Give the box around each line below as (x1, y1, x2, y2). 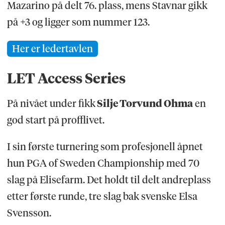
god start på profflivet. (7, 114, 104, 127)
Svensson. (7, 207, 51, 219)
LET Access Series (7, 70, 126, 87)
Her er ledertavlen (12, 43, 93, 55)
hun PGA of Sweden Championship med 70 (7, 157, 199, 170)
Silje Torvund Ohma (95, 97, 193, 110)
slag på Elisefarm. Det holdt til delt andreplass (7, 174, 211, 186)
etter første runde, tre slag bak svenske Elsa (7, 190, 197, 203)
